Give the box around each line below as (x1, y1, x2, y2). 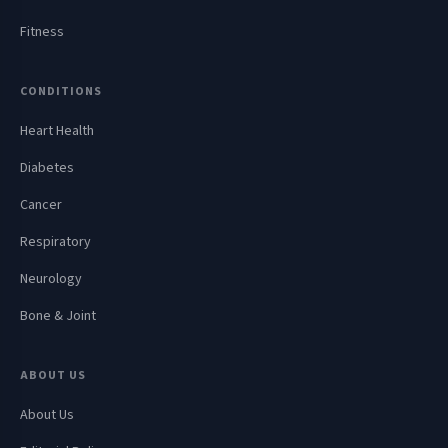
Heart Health (20, 121, 94, 142)
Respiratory (20, 232, 91, 253)
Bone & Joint (20, 306, 96, 327)
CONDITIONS (20, 83, 102, 101)
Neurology (20, 269, 82, 290)
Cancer (20, 195, 62, 216)
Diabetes (20, 158, 74, 179)
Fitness (20, 22, 64, 43)
